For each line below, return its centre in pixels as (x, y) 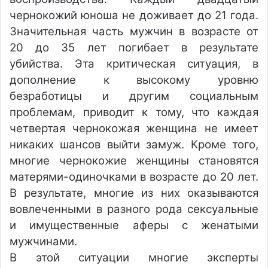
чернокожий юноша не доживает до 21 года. (134, 15)
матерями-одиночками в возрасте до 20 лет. (134, 177)
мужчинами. (43, 241)
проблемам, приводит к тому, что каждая (134, 112)
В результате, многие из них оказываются (134, 193)
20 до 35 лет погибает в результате (134, 48)
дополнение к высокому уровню (134, 80)
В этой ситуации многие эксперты (134, 258)
